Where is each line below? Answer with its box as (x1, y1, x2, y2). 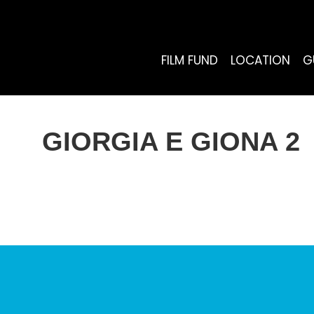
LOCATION (231, 52, 290, 69)
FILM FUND (161, 52, 218, 69)
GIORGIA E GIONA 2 (42, 127, 300, 156)
